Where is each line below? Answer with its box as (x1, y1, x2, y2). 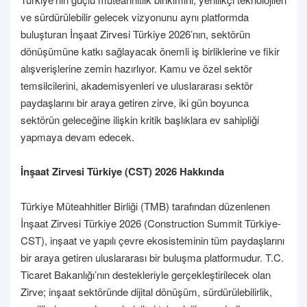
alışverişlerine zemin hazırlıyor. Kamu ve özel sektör (21, 60, 252, 75)
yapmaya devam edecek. (21, 129, 134, 144)
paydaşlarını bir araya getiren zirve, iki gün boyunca (21, 95, 249, 110)
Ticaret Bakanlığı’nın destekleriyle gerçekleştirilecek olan (21, 267, 271, 282)
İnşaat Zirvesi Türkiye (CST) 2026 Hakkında (21, 163, 224, 179)
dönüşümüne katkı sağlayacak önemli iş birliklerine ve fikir (21, 43, 280, 58)
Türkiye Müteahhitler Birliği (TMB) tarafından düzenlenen (21, 198, 270, 213)
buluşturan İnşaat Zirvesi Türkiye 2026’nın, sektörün (21, 26, 250, 41)
